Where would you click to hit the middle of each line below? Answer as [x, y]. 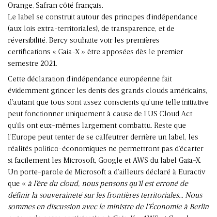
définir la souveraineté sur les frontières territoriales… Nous [105, 196]
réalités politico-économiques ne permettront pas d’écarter [106, 149]
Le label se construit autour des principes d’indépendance [103, 18]
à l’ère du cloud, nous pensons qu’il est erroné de [108, 184]
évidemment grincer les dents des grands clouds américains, [108, 91]
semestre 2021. [32, 64]
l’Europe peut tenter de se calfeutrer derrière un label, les [103, 138]
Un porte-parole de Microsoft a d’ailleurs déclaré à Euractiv [107, 173]
